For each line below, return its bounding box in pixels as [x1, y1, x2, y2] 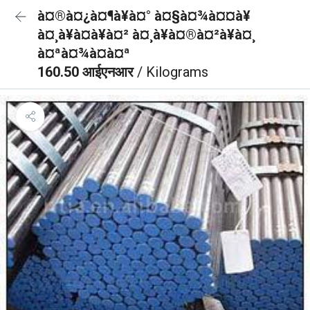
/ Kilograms [137, 64, 208, 80]
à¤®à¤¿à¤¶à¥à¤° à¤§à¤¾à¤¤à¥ [37, 8, 250, 24]
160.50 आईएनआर [37, 64, 137, 80]
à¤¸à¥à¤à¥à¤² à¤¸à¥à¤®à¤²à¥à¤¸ [37, 26, 255, 43]
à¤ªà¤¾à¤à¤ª [37, 45, 130, 62]
